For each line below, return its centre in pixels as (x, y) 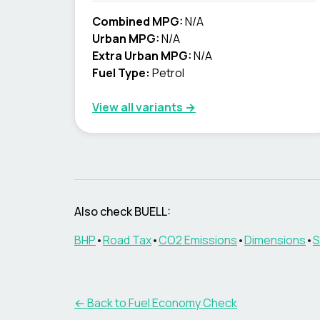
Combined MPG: (137, 21)
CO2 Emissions (198, 240)
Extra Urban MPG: (142, 56)
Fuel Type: (121, 73)
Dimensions (275, 240)
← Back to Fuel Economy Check (156, 303)
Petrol (168, 73)
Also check (104, 211)
